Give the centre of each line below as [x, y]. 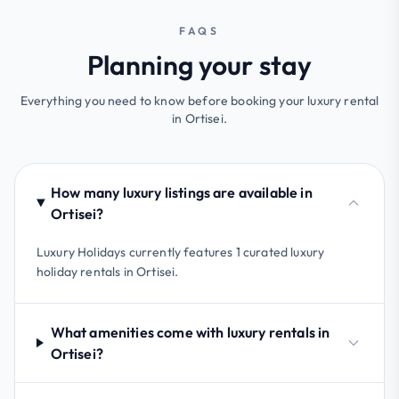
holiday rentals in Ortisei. [108, 271]
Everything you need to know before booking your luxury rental [199, 100]
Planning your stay [199, 65]
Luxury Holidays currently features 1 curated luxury [181, 252]
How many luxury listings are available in [182, 192]
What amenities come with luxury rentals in [190, 332]
